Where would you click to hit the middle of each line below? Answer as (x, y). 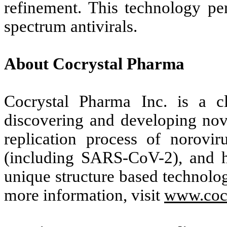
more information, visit (84, 195)
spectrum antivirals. (71, 27)
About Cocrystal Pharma (94, 64)
